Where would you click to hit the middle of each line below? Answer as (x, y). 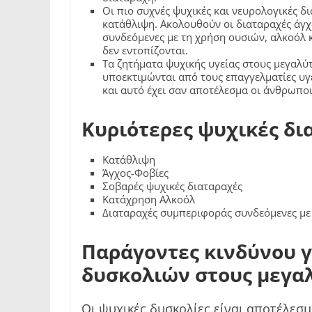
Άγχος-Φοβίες (135, 173)
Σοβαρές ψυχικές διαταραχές (172, 186)
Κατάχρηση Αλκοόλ (149, 200)
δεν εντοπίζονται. (145, 50)
